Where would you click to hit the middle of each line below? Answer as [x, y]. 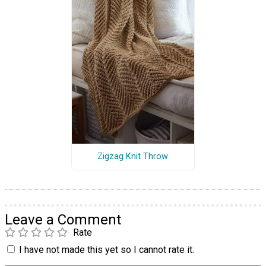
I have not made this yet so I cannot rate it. [107, 249]
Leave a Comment [63, 219]
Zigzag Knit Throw [133, 157]
